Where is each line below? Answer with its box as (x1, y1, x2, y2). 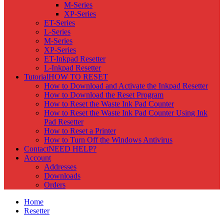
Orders (44, 180, 65, 189)
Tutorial (24, 72, 48, 81)
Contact (24, 144, 48, 153)
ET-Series (44, 18, 75, 27)
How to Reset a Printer (44, 126, 116, 135)
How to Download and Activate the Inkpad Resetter (44, 81, 208, 90)
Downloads (44, 171, 80, 180)
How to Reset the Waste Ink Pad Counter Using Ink (44, 108, 207, 117)
